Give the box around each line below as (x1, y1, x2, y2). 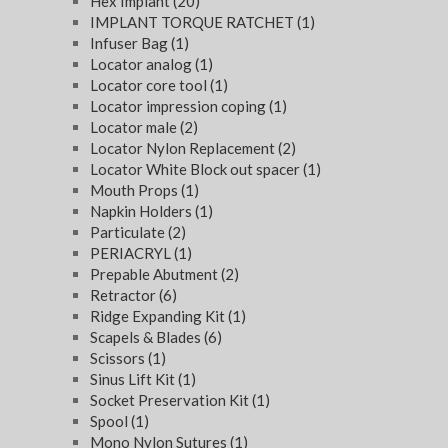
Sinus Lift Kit (90, 370, 178, 389)
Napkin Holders (90, 202, 195, 221)
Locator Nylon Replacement (90, 139, 278, 158)
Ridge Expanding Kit (90, 307, 228, 326)
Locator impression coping (90, 97, 269, 116)
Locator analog (90, 55, 195, 74)
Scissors (90, 349, 148, 368)
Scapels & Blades (90, 328, 204, 347)
